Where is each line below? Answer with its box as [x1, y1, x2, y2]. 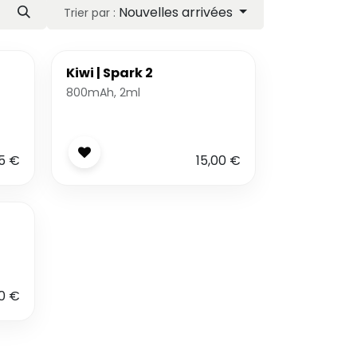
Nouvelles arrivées [119, 3, 233, 22]
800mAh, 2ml [65, 84, 140, 100]
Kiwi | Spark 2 [65, 64, 153, 82]
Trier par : [64, 5, 116, 21]
